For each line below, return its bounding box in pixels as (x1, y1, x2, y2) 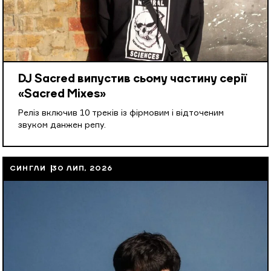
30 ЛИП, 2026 (52, 165, 113, 172)
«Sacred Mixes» (18, 88, 106, 100)
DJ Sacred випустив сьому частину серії (18, 73, 247, 85)
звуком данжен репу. (18, 121, 106, 129)
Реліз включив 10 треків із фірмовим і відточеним (18, 109, 224, 117)
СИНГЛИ (10, 165, 47, 172)
